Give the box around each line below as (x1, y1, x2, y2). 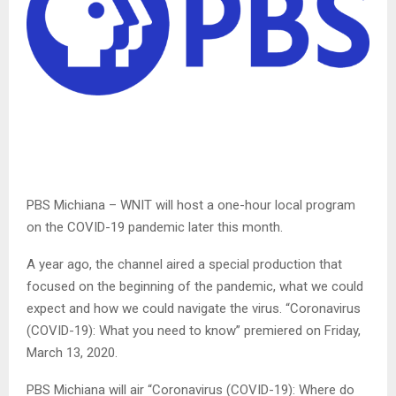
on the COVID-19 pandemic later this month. (27, 219, 283, 236)
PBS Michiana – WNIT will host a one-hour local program (27, 197, 355, 214)
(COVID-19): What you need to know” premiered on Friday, (27, 323, 361, 339)
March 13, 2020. (27, 345, 118, 362)
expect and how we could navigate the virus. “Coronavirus (27, 301, 361, 317)
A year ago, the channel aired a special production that (27, 256, 342, 273)
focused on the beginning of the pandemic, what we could (27, 278, 363, 295)
